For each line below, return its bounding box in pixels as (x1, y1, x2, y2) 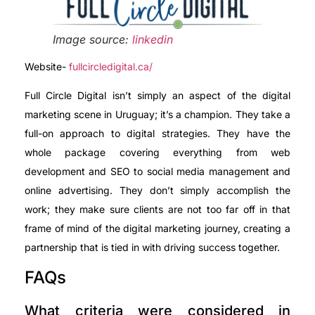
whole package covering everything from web (25, 146, 290, 159)
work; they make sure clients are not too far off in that (25, 203, 290, 216)
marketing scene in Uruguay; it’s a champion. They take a (25, 108, 290, 121)
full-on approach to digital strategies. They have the (25, 127, 290, 140)
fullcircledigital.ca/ (66, 60, 153, 72)
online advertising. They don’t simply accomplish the (25, 184, 290, 197)
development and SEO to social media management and (25, 165, 290, 178)
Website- (25, 60, 66, 72)
